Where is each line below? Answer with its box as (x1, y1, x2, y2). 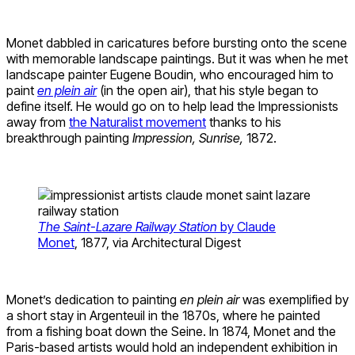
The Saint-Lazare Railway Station (38, 218, 220, 235)
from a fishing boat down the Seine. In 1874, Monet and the (6, 323, 336, 339)
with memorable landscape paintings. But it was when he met (6, 50, 348, 67)
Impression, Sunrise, (132, 129, 246, 146)
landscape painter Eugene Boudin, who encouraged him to (6, 66, 334, 82)
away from (6, 113, 69, 130)
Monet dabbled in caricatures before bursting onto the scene (6, 34, 347, 51)
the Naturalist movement (69, 113, 206, 130)
